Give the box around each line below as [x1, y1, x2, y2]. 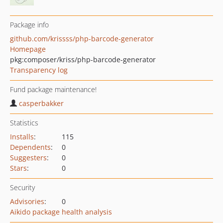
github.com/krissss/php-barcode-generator [10, 34, 154, 43]
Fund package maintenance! [10, 85, 97, 94]
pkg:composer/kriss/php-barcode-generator [10, 55, 156, 64]
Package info [10, 20, 49, 29]
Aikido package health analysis [10, 207, 112, 217]
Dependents [10, 142, 51, 152]
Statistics [10, 118, 38, 127]
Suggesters [10, 153, 47, 162]
